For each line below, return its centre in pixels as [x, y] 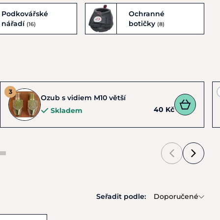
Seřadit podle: [121, 196]
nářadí [14, 23]
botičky [143, 23]
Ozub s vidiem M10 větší [83, 98]
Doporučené [176, 197]
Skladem [67, 110]
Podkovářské [25, 14]
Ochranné [146, 14]
